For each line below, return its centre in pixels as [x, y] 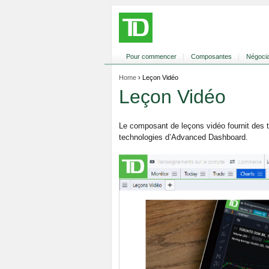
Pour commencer [151, 56]
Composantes [211, 56]
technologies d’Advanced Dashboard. [183, 137]
